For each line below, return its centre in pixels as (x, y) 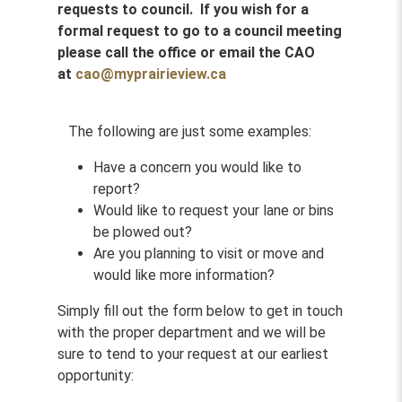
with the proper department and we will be (192, 332)
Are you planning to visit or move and (209, 253)
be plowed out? (144, 232)
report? (117, 189)
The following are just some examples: (184, 131)
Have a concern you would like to (197, 167)
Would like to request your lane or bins (214, 210)
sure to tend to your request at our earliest (193, 354)
